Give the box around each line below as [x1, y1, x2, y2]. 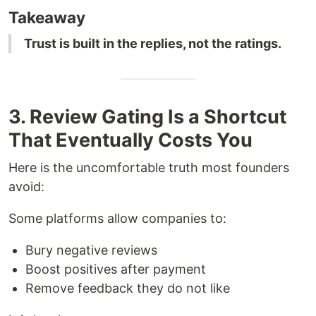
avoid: [8, 179, 44, 195]
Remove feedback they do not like [25, 281, 230, 296]
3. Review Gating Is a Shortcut [8, 105, 286, 129]
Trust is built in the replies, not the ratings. [24, 36, 281, 51]
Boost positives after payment [25, 262, 206, 277]
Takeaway [8, 8, 85, 28]
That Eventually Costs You [8, 128, 253, 152]
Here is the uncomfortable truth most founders [8, 160, 289, 176]
